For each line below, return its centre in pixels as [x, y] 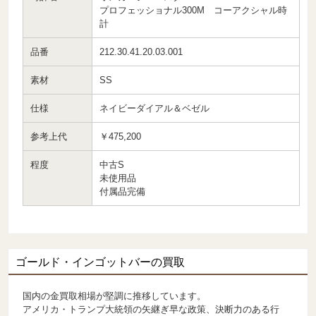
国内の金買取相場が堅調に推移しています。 [115, 296]
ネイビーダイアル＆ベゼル [155, 109]
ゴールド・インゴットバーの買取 [101, 262]
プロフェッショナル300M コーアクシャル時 [194, 11]
